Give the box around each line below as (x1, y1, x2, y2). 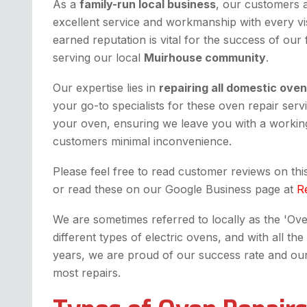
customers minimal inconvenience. (53, 134, 232, 149)
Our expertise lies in (53, 81, 159, 95)
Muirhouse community (144, 51, 266, 65)
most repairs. (53, 266, 121, 280)
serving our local (53, 51, 144, 65)
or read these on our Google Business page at (53, 182, 297, 197)
